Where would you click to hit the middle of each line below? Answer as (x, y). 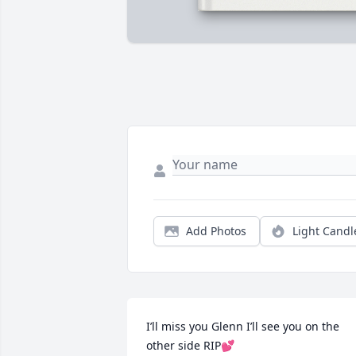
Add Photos (216, 231)
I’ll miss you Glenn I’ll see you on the (243, 327)
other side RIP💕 (190, 346)
